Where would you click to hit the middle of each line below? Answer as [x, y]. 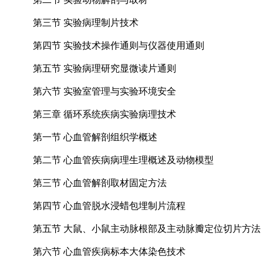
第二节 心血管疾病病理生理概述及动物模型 [123, 160]
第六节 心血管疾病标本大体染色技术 [109, 251]
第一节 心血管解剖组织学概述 [95, 137]
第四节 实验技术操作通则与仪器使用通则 [119, 45]
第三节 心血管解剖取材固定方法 [100, 183]
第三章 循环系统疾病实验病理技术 [104, 114]
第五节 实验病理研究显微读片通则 [104, 68]
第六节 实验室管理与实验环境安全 [104, 91]
